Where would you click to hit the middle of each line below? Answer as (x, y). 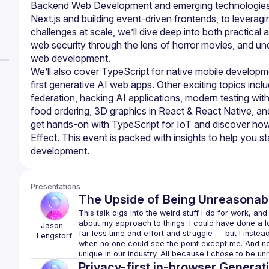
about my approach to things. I (136, 223)
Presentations (55, 186)
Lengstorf (55, 236)
